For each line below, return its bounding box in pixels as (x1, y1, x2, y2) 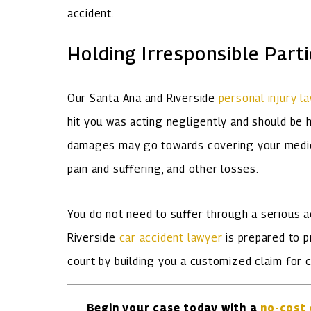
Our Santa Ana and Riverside (67, 91, 219, 105)
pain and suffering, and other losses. (67, 162, 259, 176)
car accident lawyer (119, 230, 223, 244)
